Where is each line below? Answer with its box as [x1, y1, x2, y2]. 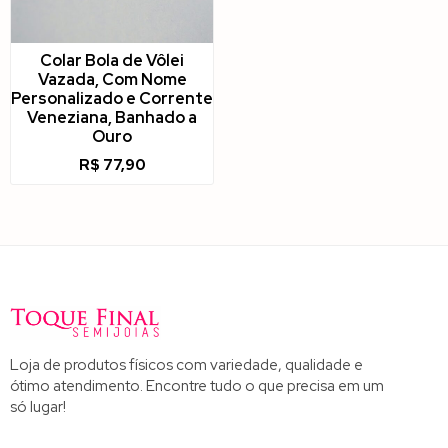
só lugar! [10, 397, 66, 418]
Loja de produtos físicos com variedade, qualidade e [10, 355, 363, 376]
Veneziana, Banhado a [27, 107, 197, 129]
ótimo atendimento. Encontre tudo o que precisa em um [10, 376, 384, 397]
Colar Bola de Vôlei [40, 50, 184, 72]
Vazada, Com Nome [37, 69, 187, 91]
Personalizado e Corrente [11, 88, 213, 110]
